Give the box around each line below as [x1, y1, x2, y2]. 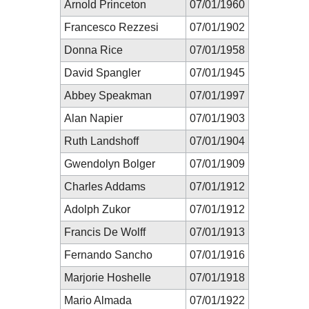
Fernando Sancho [64, 248, 152, 261]
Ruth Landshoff [64, 134, 139, 147]
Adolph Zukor [64, 203, 130, 215]
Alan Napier [64, 112, 123, 124]
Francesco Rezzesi [64, 21, 159, 33]
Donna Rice [64, 43, 123, 56]
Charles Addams [64, 180, 146, 192]
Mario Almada [64, 294, 132, 306]
